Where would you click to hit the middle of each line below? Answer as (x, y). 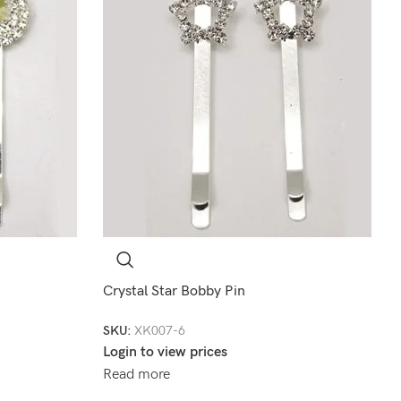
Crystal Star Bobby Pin (174, 291)
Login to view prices (165, 352)
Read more (136, 374)
